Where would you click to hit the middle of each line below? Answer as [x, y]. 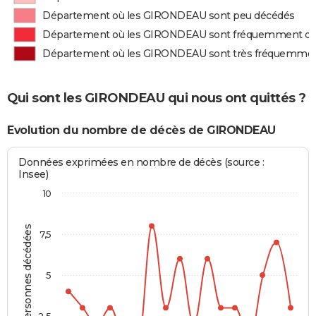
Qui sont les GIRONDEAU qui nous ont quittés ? [157, 98]
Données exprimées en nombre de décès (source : [141, 163]
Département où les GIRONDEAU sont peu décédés [169, 16]
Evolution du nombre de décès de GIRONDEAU [141, 130]
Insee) [34, 175]
